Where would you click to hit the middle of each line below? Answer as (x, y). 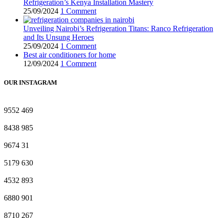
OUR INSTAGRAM (30, 82)
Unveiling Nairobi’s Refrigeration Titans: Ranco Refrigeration (118, 28)
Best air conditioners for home (70, 54)
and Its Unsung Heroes (59, 37)
